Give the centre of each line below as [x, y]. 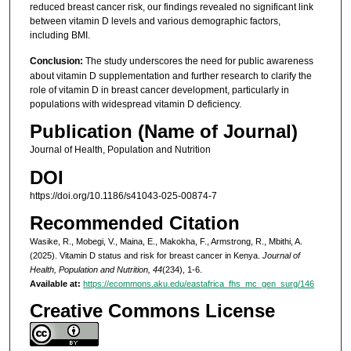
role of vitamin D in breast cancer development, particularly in [159, 90]
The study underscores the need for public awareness [198, 62]
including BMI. [60, 35]
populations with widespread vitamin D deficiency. [135, 105]
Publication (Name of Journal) [163, 132]
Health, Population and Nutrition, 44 [96, 270]
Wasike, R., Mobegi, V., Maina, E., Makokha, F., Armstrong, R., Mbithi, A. [166, 242]
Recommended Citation [134, 223]
